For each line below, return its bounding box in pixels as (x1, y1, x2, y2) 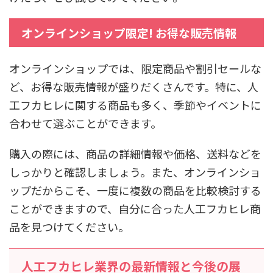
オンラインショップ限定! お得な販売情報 (21, 24, 236, 41)
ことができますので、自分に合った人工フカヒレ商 (9, 200, 261, 217)
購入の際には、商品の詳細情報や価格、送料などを (9, 146, 261, 162)
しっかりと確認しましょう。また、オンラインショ (9, 164, 261, 180)
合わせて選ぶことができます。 (9, 115, 161, 132)
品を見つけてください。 (9, 219, 129, 235)
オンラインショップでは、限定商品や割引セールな (9, 60, 261, 77)
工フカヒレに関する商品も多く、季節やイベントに (9, 97, 261, 113)
